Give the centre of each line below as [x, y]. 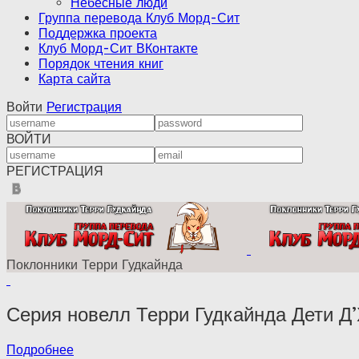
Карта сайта [75, 79]
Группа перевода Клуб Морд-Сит [139, 18]
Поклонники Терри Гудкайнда [95, 265]
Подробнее [40, 349]
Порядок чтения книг [101, 64]
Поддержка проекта [98, 33]
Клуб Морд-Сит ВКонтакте [118, 48]
